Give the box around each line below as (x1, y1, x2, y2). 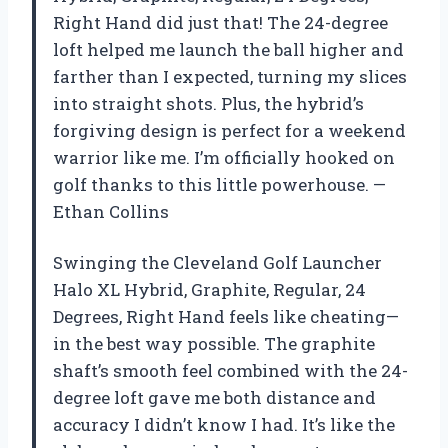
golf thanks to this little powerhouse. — (53, 172, 386, 196)
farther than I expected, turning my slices (53, 64, 407, 88)
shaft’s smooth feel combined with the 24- (53, 358, 408, 382)
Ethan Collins (53, 199, 169, 223)
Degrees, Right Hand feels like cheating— (53, 304, 399, 328)
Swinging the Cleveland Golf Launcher (53, 250, 382, 274)
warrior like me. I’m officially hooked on (53, 145, 395, 169)
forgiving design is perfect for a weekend (53, 118, 406, 142)
